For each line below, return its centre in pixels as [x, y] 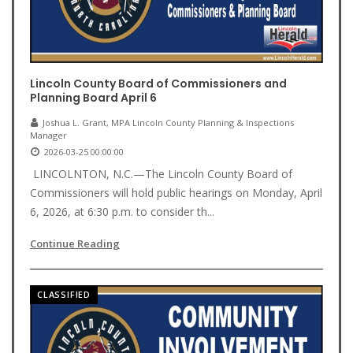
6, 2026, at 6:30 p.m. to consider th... [122, 212]
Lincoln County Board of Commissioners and [158, 84]
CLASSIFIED [64, 294]
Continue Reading [75, 243]
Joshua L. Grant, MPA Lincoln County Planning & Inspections [168, 123]
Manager [48, 135]
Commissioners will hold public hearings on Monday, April [176, 193]
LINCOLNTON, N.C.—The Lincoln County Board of [161, 174]
